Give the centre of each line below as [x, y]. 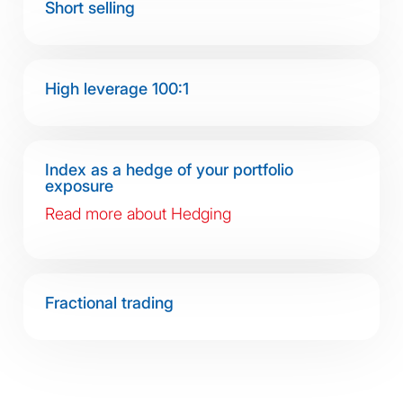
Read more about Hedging [138, 214]
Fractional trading [109, 303]
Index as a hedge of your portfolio [169, 170]
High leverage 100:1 [117, 89]
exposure [79, 186]
